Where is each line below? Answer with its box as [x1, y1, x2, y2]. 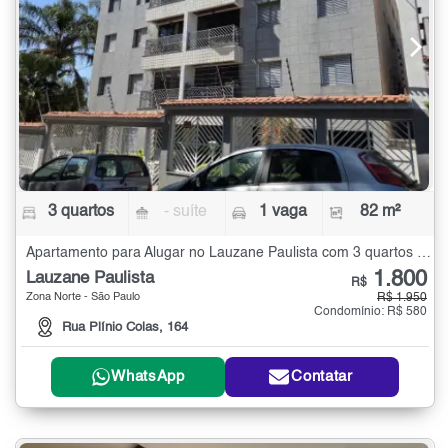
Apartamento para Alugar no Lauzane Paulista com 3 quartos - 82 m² [417, 246, 431, 261]
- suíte [164, 204, 208, 221]
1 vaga [258, 204, 307, 221]
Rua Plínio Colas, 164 [62, 320, 188, 334]
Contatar [291, 369, 353, 385]
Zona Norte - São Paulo [26, 292, 140, 304]
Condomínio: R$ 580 [314, 306, 427, 319]
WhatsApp [111, 369, 185, 385]
